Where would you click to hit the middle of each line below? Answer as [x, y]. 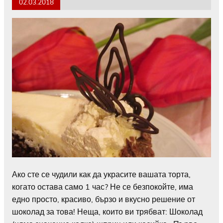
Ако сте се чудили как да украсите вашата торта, [101, 174]
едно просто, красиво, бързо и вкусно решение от [104, 199]
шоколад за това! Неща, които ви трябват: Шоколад [107, 212]
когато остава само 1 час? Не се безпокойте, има [103, 187]
